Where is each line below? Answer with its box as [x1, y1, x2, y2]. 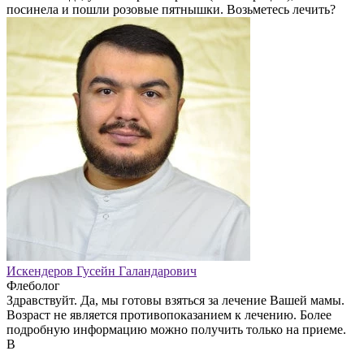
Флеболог [6, 278, 60, 292]
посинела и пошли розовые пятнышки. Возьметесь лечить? [6, 2, 336, 16]
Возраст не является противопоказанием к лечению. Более [6, 307, 331, 322]
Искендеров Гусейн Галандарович [6, 263, 197, 278]
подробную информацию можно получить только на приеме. [6, 322, 346, 336]
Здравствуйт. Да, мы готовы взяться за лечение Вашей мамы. [6, 292, 344, 307]
